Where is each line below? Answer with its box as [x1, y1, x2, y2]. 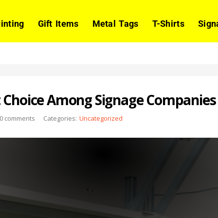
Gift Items [37, 18, 79, 29]
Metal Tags [92, 18, 139, 29]
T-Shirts [152, 18, 184, 29]
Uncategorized [79, 114, 123, 123]
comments [3, 114, 35, 123]
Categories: [43, 114, 77, 123]
